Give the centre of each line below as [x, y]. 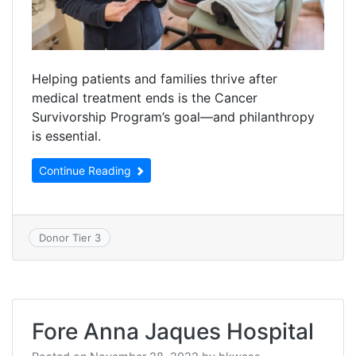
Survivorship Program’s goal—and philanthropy [173, 116]
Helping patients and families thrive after [155, 78]
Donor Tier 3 [70, 237]
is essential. [66, 135]
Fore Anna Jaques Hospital [173, 332]
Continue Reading [87, 170]
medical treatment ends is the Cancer [145, 97]
